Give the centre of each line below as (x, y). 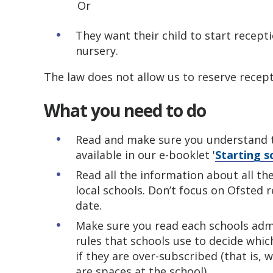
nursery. (97, 51)
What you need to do (125, 110)
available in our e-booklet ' (145, 155)
